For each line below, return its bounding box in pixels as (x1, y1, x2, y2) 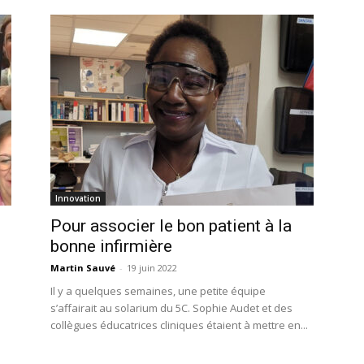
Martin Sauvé (50, 262, 115, 274)
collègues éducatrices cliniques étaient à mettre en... (50, 318, 308, 332)
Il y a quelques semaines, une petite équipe (50, 284, 266, 298)
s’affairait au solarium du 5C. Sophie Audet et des (50, 301, 292, 315)
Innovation (55, 193, 101, 204)
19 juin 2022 (127, 262, 177, 274)
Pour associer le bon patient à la (50, 216, 292, 236)
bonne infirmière (50, 236, 172, 256)
